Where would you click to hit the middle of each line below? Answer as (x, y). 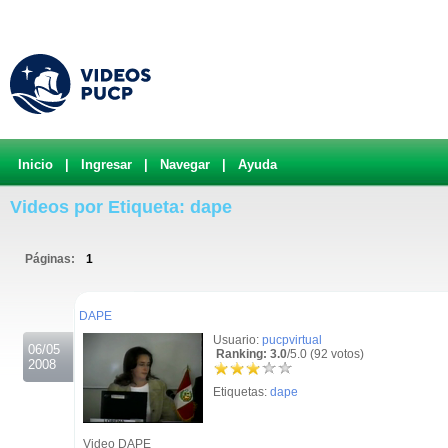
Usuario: (237, 340)
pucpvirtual (292, 340)
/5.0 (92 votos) (325, 354)
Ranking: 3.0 (250, 354)
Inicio (35, 164)
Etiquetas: (241, 392)
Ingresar (106, 164)
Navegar (185, 164)
